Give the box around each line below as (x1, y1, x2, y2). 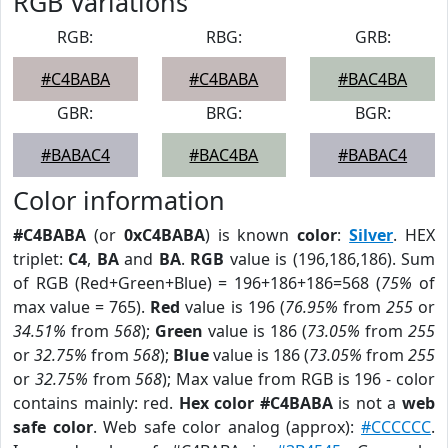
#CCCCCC (361, 416, 432, 438)
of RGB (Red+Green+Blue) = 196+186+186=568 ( (13, 272, 382, 294)
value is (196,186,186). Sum (224, 248, 436, 270)
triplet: (13, 248, 69, 270)
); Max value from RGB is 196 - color (162, 368, 436, 390)
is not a (332, 392, 403, 414)
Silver (349, 224, 394, 246)
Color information (13, 183, 225, 217)
